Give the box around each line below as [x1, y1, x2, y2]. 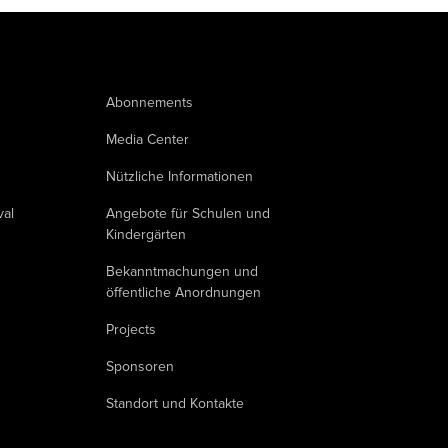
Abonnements [105, 93, 193, 111]
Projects [105, 320, 156, 338]
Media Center [105, 130, 189, 148]
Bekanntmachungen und [105, 262, 258, 280]
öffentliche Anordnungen [105, 283, 261, 301]
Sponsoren [105, 357, 174, 375]
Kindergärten [105, 225, 186, 243]
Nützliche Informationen [105, 167, 253, 185]
